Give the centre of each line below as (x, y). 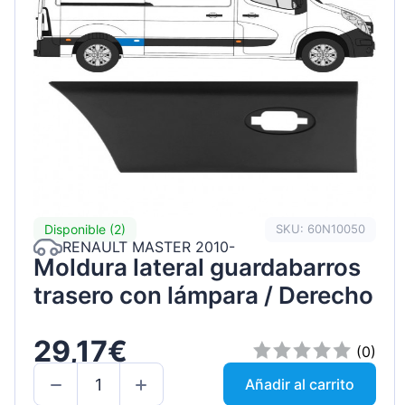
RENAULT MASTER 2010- (149, 247)
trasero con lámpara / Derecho (203, 295)
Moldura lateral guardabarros (197, 267)
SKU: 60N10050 (321, 229)
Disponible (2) (85, 230)
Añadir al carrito (300, 385)
